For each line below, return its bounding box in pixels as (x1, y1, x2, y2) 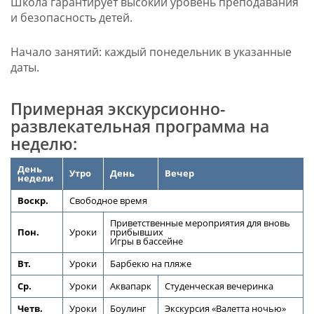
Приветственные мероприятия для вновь (109, 217, 290, 230)
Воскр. (17, 195, 48, 207)
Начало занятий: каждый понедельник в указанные (10, 44, 292, 60)
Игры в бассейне (109, 235, 183, 248)
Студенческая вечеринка (164, 280, 273, 293)
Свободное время (69, 195, 147, 207)
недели (17, 172, 53, 185)
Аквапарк (109, 280, 151, 293)
